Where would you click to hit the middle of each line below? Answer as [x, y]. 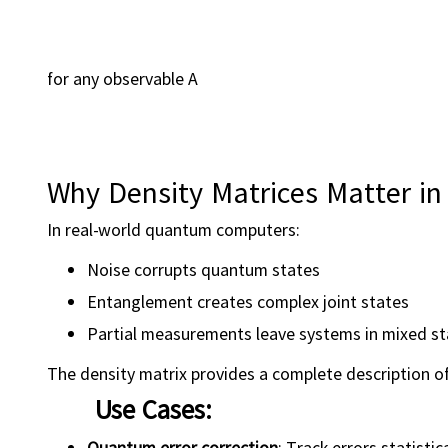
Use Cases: [153, 408]
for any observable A [122, 78]
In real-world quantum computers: [173, 229]
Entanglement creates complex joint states [248, 301]
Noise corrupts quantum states [203, 269]
